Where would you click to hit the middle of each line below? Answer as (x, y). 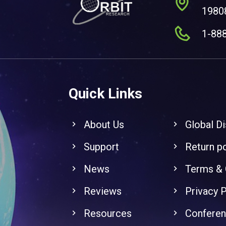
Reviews (102, 191)
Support (101, 147)
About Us (104, 125)
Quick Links (105, 94)
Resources (107, 214)
